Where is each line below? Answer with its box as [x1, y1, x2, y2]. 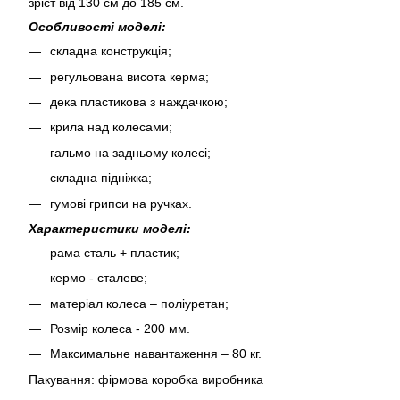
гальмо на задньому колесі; [50, 145, 211, 160]
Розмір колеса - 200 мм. [50, 321, 190, 337]
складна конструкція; [50, 44, 171, 59]
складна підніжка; [50, 171, 152, 186]
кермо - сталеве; [50, 271, 147, 286]
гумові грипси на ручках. [50, 196, 192, 211]
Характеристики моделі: [29, 221, 191, 236]
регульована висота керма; [50, 69, 209, 84]
